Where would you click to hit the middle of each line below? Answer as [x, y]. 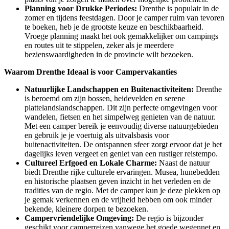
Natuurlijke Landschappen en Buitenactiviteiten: [109, 89]
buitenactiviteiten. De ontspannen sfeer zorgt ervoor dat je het [123, 144]
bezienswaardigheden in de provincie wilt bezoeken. [109, 54]
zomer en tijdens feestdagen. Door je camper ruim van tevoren [124, 17]
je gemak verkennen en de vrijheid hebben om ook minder [118, 199]
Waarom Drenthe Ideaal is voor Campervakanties [90, 72]
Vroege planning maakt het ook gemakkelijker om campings [121, 36]
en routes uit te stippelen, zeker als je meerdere [99, 45]
